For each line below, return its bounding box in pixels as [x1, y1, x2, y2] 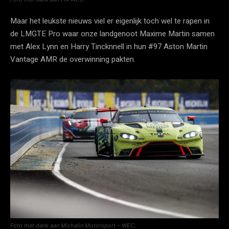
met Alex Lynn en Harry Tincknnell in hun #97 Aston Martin [10, 41, 208, 53]
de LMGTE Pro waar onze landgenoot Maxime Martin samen [10, 28, 215, 40]
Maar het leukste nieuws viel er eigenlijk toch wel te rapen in [10, 15, 210, 27]
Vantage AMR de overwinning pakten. [10, 54, 135, 65]
